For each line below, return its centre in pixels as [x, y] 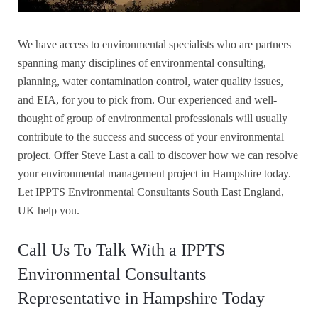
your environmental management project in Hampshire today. [154, 173]
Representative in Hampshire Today [141, 298]
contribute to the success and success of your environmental [151, 136]
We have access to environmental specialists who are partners [154, 44]
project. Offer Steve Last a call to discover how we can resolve [158, 155]
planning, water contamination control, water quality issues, [150, 81]
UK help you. [49, 210]
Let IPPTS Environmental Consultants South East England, [151, 192]
